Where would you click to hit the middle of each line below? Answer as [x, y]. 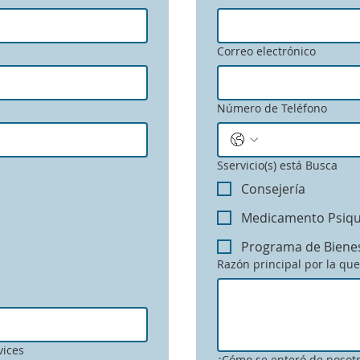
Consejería [273, 189]
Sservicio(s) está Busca [277, 165]
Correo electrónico [266, 51]
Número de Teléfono [272, 108]
